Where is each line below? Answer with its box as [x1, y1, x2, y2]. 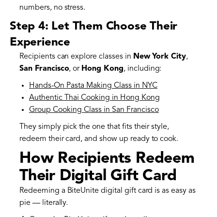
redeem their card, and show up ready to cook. [19, 135, 179, 143]
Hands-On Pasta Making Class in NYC [29, 82, 157, 90]
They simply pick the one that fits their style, [19, 123, 170, 131]
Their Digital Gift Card [19, 169, 177, 185]
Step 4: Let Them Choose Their [10, 21, 178, 33]
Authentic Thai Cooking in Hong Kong [29, 94, 160, 102]
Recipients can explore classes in [19, 53, 133, 61]
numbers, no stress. [19, 4, 86, 12]
